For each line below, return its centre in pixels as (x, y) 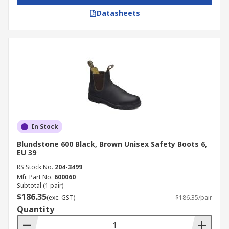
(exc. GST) (61, 198)
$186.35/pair (194, 198)
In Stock (45, 127)
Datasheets (118, 13)
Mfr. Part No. (35, 177)
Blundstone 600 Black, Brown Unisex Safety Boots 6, (112, 144)
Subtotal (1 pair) (40, 185)
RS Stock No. (35, 167)
